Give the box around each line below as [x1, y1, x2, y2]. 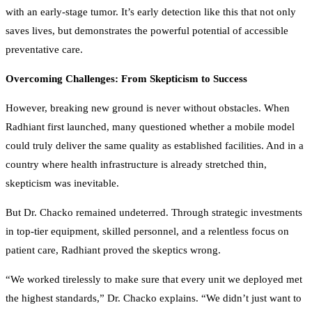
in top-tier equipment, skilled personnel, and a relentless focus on [6, 217, 289, 229]
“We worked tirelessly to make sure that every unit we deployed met [6, 265, 302, 277]
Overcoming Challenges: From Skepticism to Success [6, 65, 247, 77]
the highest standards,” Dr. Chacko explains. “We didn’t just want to [6, 284, 302, 296]
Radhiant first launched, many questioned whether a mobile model [6, 113, 295, 125]
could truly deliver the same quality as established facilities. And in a [6, 132, 304, 143]
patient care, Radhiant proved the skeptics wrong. [6, 236, 221, 248]
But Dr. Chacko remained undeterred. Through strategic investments [6, 198, 302, 210]
